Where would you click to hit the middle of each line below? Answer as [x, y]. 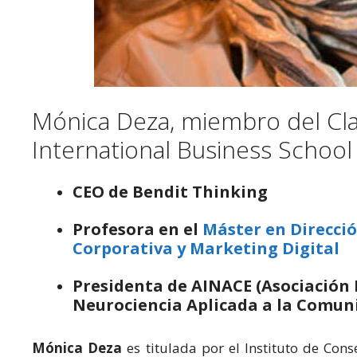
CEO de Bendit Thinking [170, 192]
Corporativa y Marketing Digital [206, 248]
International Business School [192, 149]
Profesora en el [137, 229]
